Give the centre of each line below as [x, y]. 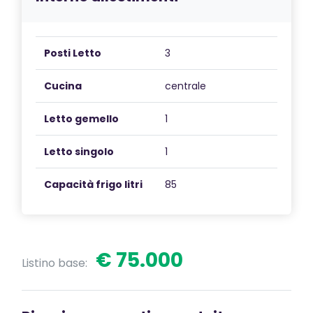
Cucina [63, 86]
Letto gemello [81, 118]
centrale [185, 86]
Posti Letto [73, 53]
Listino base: [56, 263]
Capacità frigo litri [93, 184]
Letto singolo [79, 151]
